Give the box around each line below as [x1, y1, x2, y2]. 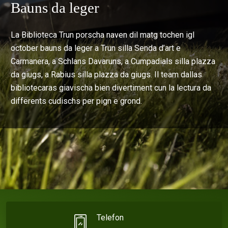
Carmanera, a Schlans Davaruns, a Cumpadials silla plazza [11, 56, 215, 66]
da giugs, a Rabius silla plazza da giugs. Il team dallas [11, 69, 202, 79]
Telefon [97, 212, 124, 222]
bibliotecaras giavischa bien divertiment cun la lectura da [11, 82, 211, 93]
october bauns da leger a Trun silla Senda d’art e [11, 43, 181, 53]
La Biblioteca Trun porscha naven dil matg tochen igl [11, 30, 194, 40]
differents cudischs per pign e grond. [11, 96, 142, 106]
